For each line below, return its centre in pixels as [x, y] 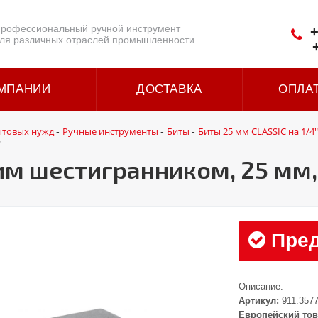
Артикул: [259, 301]
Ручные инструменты [110, 131]
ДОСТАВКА [169, 89]
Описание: [261, 286]
